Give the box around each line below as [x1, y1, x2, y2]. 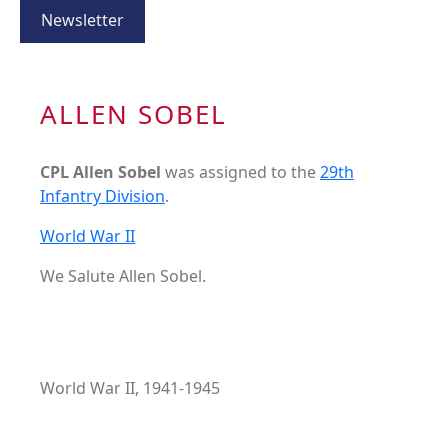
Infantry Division [40, 185, 165, 208]
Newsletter [41, 9, 124, 32]
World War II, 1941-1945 [40, 377, 220, 400]
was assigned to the [165, 161, 320, 184]
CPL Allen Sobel [40, 161, 165, 184]
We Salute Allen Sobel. [40, 265, 206, 288]
